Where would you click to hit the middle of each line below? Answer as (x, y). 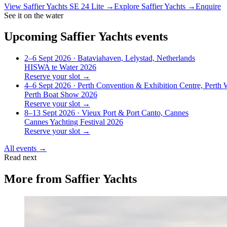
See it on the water (34, 15)
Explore (128, 6)
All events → (25, 148)
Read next (20, 158)
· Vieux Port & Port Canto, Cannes (132, 113)
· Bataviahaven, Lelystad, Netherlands (133, 58)
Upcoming (31, 37)
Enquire (208, 6)
